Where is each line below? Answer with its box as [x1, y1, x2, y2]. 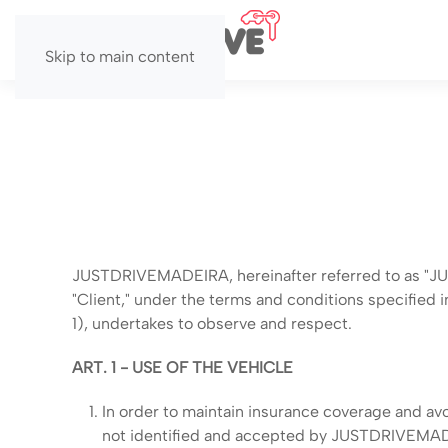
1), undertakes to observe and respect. [72, 314, 352, 333]
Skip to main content [45, 47, 195, 66]
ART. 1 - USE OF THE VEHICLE [72, 358, 293, 377]
